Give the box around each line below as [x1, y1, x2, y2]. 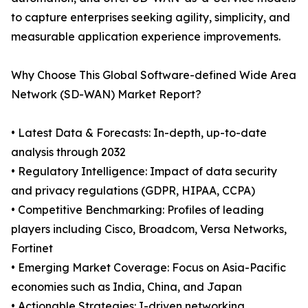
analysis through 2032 [11, 145, 126, 159]
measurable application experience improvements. [11, 30, 280, 44]
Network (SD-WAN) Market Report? [11, 87, 201, 102]
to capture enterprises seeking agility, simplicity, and [11, 10, 290, 25]
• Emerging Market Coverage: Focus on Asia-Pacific [11, 261, 286, 275]
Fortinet [11, 241, 53, 256]
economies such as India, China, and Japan [11, 280, 242, 294]
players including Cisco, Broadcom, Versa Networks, [11, 222, 287, 236]
